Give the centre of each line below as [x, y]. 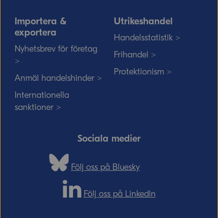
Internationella [42, 95]
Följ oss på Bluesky [105, 167]
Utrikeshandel [143, 21]
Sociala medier [109, 138]
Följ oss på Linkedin [119, 194]
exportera [36, 32]
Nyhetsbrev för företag [56, 49]
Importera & [41, 21]
